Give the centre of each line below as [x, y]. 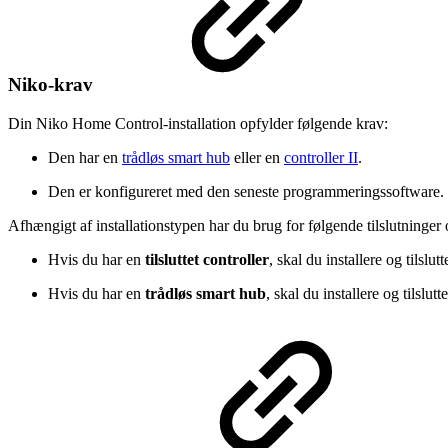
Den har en [85, 157]
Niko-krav [53, 85]
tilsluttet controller [207, 259]
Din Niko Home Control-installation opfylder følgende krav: [198, 123]
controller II [321, 157]
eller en [257, 157]
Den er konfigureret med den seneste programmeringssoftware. [246, 191]
